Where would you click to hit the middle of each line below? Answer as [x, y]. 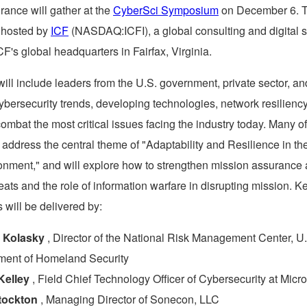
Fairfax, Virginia [171, 51]
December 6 [266, 10]
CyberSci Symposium [166, 10]
